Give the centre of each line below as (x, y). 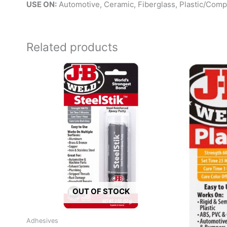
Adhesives (42, 220)
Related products (72, 47)
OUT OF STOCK (101, 192)
